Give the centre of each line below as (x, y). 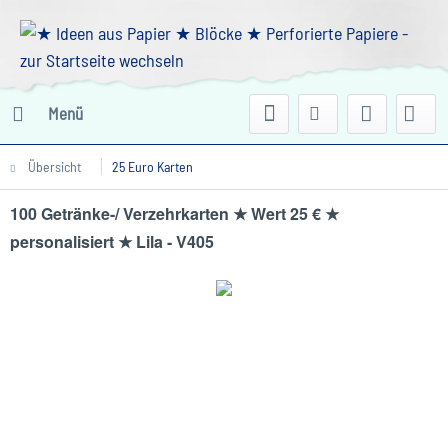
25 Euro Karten (152, 166)
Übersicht (54, 166)
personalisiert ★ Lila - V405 (112, 241)
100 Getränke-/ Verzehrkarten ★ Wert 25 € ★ (174, 213)
